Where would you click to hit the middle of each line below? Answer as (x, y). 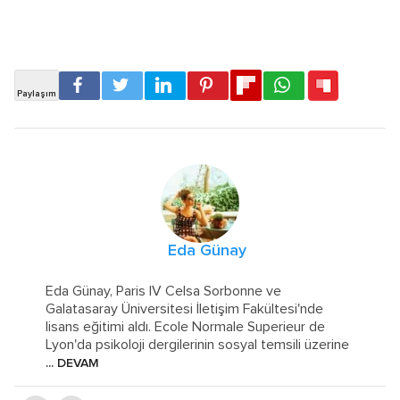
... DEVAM (73, 363)
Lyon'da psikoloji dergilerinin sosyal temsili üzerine (198, 344)
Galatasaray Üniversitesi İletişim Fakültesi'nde (185, 308)
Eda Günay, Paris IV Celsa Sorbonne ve (164, 291)
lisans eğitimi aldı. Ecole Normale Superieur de (186, 326)
